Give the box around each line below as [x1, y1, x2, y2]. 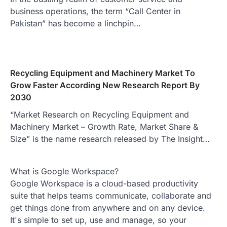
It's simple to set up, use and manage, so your [10, 215, 186, 225]
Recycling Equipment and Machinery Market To [10, 68, 195, 79]
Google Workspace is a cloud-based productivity [10, 178, 198, 189]
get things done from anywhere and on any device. [10, 203, 205, 213]
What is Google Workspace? [10, 166, 119, 177]
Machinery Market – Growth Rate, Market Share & [10, 122, 198, 132]
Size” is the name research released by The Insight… [10, 134, 210, 144]
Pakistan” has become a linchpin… [10, 18, 141, 29]
